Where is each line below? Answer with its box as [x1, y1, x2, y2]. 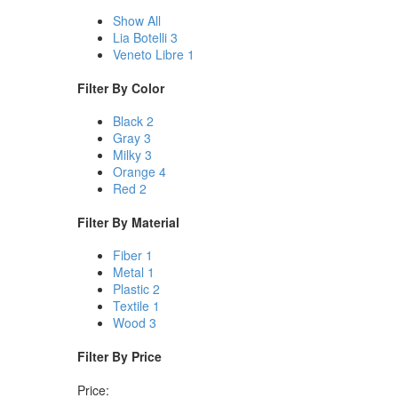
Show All [113, 12, 161, 29]
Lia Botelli [113, 28, 167, 46]
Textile [113, 297, 149, 315]
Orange [113, 163, 155, 181]
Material [131, 212, 179, 231]
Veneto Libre [113, 45, 184, 63]
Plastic [113, 280, 149, 298]
